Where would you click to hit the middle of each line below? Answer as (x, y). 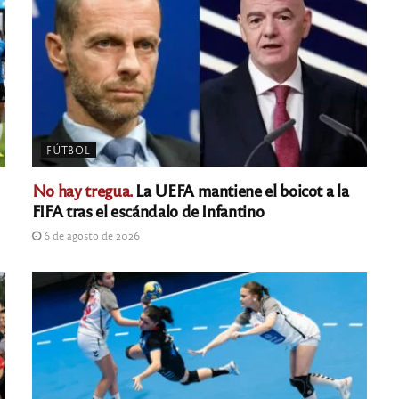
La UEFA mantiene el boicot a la (240, 189)
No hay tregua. (82, 189)
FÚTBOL (68, 149)
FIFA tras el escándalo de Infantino (148, 210)
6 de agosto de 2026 (90, 235)
